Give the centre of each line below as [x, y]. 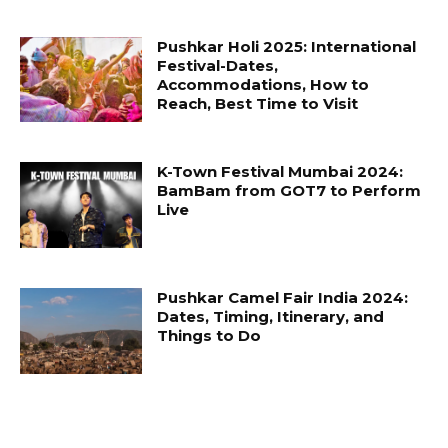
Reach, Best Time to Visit [258, 103]
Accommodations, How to [263, 84]
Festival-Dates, [218, 65]
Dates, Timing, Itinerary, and [271, 316]
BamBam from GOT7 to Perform [289, 191]
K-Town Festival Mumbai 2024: [280, 172]
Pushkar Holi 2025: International [287, 46]
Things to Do [209, 335]
